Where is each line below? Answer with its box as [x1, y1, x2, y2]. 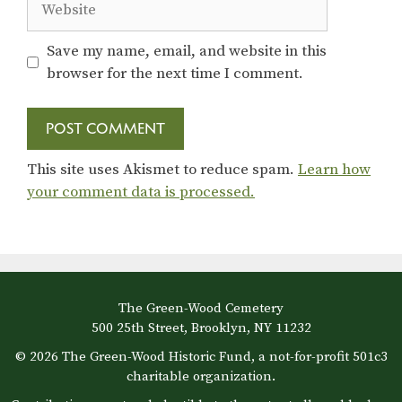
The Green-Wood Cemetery [118, 299, 284, 317]
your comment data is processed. [27, 182, 255, 203]
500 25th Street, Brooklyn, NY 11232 [91, 319, 311, 336]
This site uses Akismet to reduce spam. [27, 160, 298, 180]
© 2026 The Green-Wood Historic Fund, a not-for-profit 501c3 [14, 347, 388, 365]
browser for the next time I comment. [46, 63, 303, 83]
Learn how [298, 160, 371, 180]
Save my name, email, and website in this [46, 40, 327, 61]
